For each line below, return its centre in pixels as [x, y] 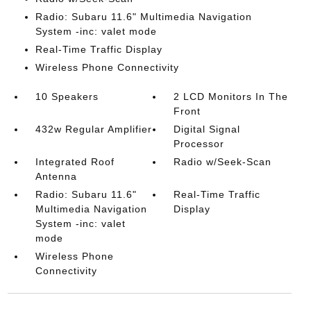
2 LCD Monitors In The [231, 96]
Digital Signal [207, 129]
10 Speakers [67, 96]
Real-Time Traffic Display [99, 49]
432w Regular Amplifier [93, 129]
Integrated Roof [75, 162]
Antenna [56, 176]
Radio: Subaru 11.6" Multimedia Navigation [143, 17]
